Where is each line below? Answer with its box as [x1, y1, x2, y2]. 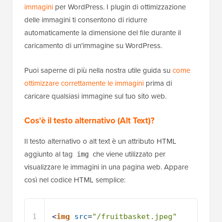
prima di [144, 78, 172, 89]
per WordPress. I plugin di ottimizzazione [53, 1, 186, 12]
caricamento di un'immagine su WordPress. [24, 40, 162, 51]
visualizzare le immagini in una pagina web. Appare [24, 162, 188, 172]
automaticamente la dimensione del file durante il [24, 27, 181, 38]
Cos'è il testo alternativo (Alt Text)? [24, 114, 155, 127]
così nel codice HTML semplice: [24, 174, 125, 185]
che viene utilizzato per [91, 149, 166, 160]
